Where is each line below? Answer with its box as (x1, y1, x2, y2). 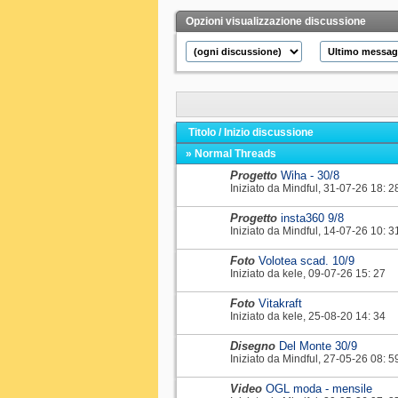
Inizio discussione (224, 125, 314, 139)
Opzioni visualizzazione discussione (186, 15, 366, 28)
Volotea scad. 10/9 (259, 253, 354, 267)
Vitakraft (259, 296, 302, 310)
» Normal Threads (186, 147, 276, 160)
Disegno (230, 338, 279, 353)
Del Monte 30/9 (279, 338, 357, 353)
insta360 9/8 (281, 211, 344, 225)
